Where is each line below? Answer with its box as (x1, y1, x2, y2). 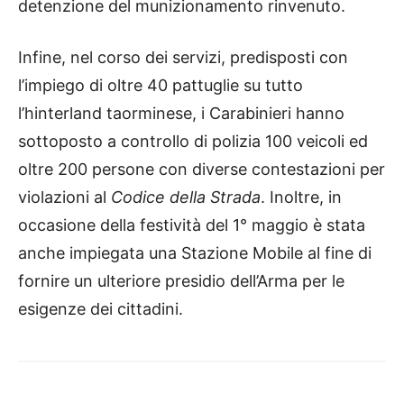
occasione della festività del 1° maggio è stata (18, 216, 365, 235)
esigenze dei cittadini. (18, 299, 183, 319)
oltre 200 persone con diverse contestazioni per (18, 160, 385, 179)
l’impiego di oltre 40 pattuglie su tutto (18, 76, 303, 96)
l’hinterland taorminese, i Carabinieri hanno (18, 104, 344, 124)
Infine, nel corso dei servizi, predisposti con (18, 48, 348, 68)
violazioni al (18, 188, 111, 207)
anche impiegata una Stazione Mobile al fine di (18, 243, 372, 263)
